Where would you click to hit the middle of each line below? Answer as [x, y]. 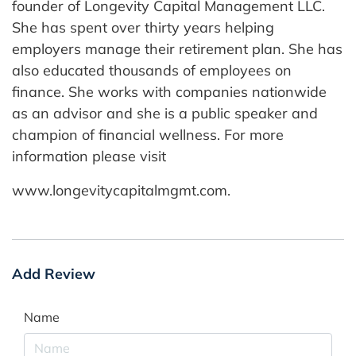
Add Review [54, 273]
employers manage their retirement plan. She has [177, 48]
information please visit [89, 156]
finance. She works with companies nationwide [169, 91]
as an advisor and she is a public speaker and [165, 113]
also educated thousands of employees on [152, 70]
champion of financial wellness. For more [148, 134]
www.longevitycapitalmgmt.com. [121, 190]
